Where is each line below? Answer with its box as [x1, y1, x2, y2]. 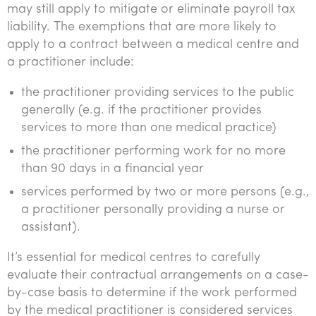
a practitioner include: [7, 56, 134, 69]
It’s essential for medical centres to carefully [7, 251, 260, 265]
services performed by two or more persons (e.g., [21, 186, 309, 199]
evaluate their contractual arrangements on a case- [7, 269, 309, 282]
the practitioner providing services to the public [21, 86, 294, 99]
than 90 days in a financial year [21, 162, 204, 176]
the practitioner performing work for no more [21, 145, 286, 158]
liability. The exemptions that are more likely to [7, 20, 276, 34]
